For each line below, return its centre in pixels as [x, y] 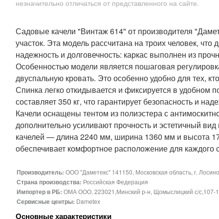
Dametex [88, 201]
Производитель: [41, 172]
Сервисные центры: [46, 201]
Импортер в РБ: [40, 192]
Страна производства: [50, 182]
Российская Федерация [116, 182]
